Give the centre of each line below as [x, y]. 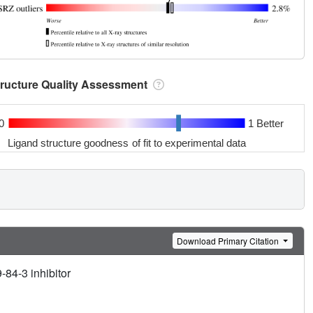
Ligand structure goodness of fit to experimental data [127, 143]
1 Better [265, 123]
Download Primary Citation [229, 240]
